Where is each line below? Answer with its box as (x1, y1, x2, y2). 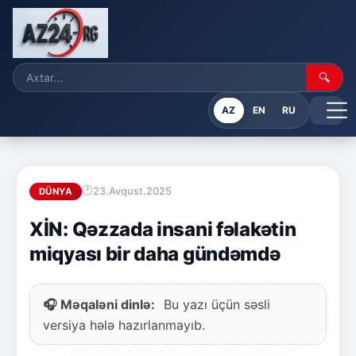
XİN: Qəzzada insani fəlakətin (29, 217, 296, 241)
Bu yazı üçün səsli (160, 296, 270, 312)
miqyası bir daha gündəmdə (29, 242, 281, 265)
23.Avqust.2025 (93, 185, 172, 198)
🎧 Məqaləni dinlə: (43, 296, 155, 312)
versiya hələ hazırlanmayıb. (43, 316, 205, 333)
